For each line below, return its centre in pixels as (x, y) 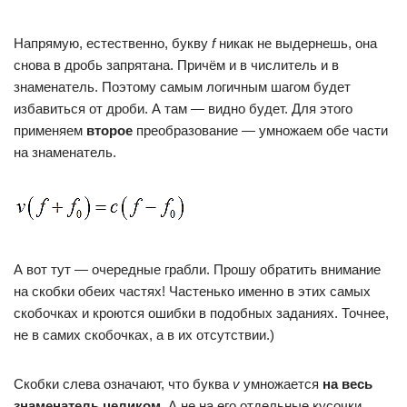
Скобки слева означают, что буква (123, 384)
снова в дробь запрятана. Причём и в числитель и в (176, 65)
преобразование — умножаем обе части (260, 130)
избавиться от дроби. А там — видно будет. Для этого (183, 109)
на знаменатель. (65, 152)
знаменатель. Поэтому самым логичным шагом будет (182, 87)
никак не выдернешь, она (296, 43)
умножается (281, 384)
